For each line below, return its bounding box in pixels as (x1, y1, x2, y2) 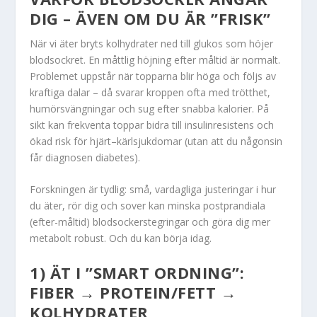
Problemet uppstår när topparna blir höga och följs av (30, 69, 277, 83)
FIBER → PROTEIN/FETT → (30, 281, 237, 303)
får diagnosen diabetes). (30, 150, 141, 164)
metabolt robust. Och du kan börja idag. (30, 231, 212, 246)
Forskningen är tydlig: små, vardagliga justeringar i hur (30, 183, 277, 197)
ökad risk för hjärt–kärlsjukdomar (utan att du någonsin (30, 134, 283, 148)
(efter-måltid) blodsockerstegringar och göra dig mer (30, 215, 271, 229)
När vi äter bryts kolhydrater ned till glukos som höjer (30, 36, 274, 50)
